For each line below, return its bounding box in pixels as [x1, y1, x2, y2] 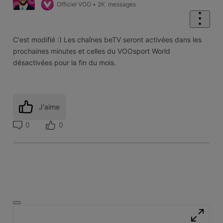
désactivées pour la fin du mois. [12, 58, 116, 67]
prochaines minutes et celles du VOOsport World [12, 47, 170, 56]
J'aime [39, 102, 60, 111]
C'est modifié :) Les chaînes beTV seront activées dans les [12, 35, 202, 44]
